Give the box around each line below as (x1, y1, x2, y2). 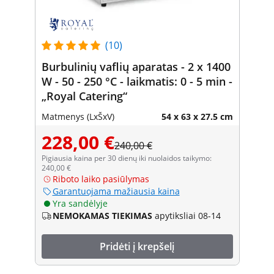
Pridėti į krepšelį (100, 239, 174, 253)
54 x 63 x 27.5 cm (161, 110, 233, 122)
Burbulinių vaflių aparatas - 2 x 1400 (41, 59, 231, 74)
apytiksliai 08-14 (154, 209, 221, 221)
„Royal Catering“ (41, 88, 127, 103)
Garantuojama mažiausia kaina (52, 185, 180, 197)
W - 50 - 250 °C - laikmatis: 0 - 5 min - (41, 73, 232, 89)
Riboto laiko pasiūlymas (52, 172, 149, 185)
